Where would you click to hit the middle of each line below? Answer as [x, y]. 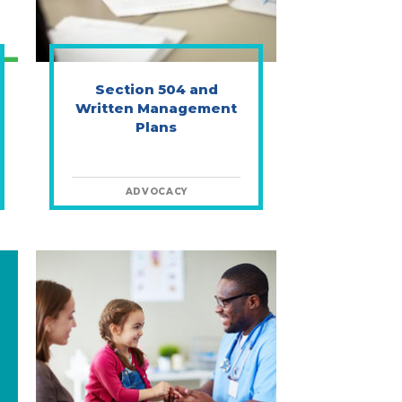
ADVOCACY [156, 192]
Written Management [157, 108]
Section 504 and [156, 89]
